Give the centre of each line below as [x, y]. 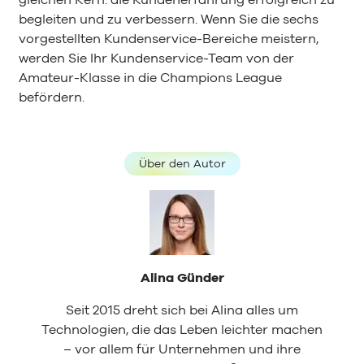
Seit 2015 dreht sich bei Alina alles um [182, 311]
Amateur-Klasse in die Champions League [150, 78]
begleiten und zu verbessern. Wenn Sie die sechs [169, 19]
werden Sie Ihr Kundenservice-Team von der [156, 58]
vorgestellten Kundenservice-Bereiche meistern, [169, 39]
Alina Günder [182, 278]
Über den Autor [182, 164]
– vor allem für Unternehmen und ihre [182, 350]
